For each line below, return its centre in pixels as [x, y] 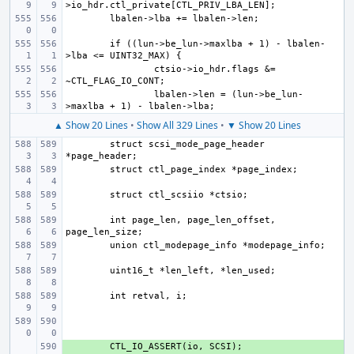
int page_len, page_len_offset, [193, 220]
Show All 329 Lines [177, 125]
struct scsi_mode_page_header [187, 144]
